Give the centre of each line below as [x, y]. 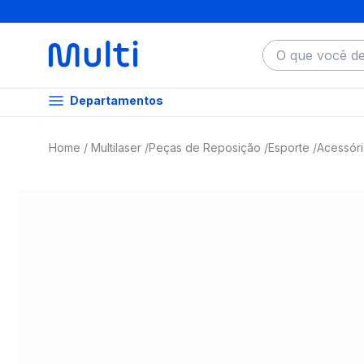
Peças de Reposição [205, 147]
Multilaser [116, 147]
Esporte [289, 147]
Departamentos [117, 100]
